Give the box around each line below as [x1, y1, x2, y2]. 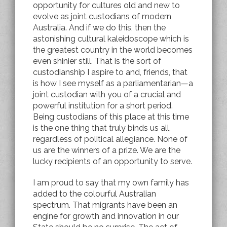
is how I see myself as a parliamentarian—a [33, 78, 193, 88]
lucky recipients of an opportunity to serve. [33, 156, 192, 166]
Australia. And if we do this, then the [33, 22, 166, 32]
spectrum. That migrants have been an [33, 200, 177, 210]
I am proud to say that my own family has [33, 177, 189, 187]
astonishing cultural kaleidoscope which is [33, 33, 189, 44]
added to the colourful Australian [33, 188, 156, 199]
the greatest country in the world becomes [33, 45, 193, 55]
